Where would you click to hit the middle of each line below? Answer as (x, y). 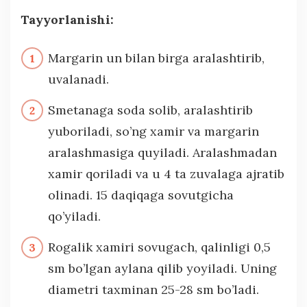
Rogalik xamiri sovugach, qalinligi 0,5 (159, 247)
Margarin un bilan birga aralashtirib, (156, 58)
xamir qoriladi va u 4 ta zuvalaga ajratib (166, 173)
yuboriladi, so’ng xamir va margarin (153, 131)
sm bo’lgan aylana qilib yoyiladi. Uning (162, 268)
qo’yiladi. (74, 216)
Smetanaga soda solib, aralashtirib (150, 110)
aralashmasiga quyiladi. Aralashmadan (162, 152)
